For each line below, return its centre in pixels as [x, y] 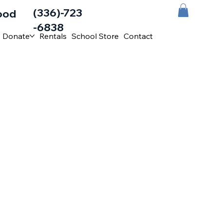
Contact [138, 36]
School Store [95, 36]
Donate [16, 36]
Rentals [53, 36]
